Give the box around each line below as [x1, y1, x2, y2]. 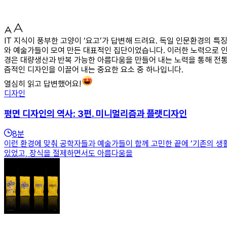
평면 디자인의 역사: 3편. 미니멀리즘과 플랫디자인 [4, 107, 187, 120]
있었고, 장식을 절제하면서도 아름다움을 [4, 148, 133, 159]
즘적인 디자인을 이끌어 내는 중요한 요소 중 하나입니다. [4, 64, 183, 74]
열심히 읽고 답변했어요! [4, 79, 81, 89]
